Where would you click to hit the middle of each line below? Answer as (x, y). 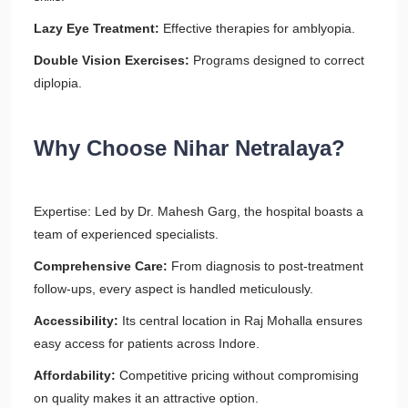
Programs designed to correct (277, 60)
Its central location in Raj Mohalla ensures (240, 321)
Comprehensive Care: (102, 266)
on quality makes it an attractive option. (146, 398)
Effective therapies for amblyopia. (257, 28)
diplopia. (58, 83)
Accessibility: (76, 321)
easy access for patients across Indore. (147, 343)
